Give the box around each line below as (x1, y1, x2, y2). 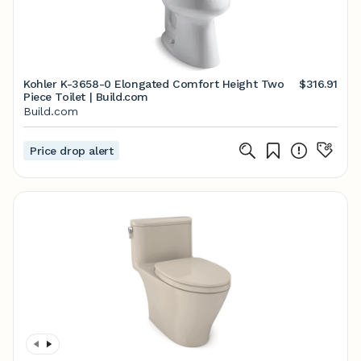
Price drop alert (30, 144, 114, 157)
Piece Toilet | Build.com (23, 90, 148, 103)
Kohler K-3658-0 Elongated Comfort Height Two (23, 77, 284, 90)
